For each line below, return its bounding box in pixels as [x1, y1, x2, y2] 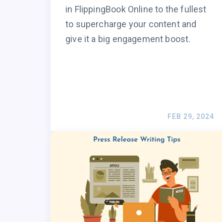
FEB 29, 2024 [167, 112, 214, 121]
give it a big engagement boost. [65, 34, 191, 45]
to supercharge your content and [65, 19, 197, 30]
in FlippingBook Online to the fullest [65, 4, 207, 15]
